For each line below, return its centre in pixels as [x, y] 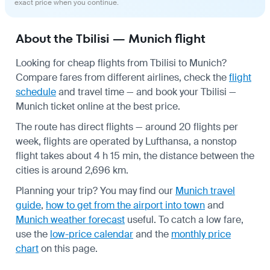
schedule [36, 92]
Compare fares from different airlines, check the [122, 77]
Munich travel [205, 190]
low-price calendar [92, 234]
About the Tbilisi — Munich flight [111, 38]
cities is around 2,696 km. [72, 170]
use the [33, 234]
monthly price [201, 234]
